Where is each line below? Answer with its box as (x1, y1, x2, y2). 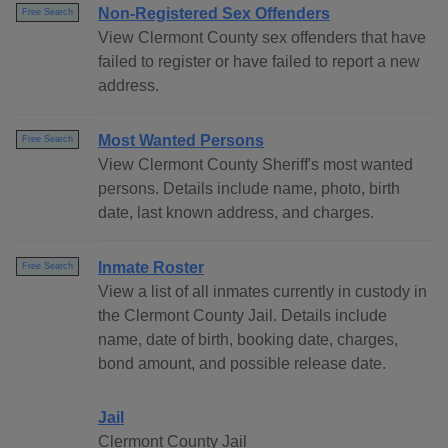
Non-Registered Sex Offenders (98, 5, 330, 23)
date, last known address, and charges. (98, 204, 374, 222)
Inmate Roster (98, 259, 204, 277)
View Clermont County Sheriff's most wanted (98, 156, 413, 174)
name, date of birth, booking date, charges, (98, 331, 398, 349)
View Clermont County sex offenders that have (98, 29, 426, 47)
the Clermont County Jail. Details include (98, 307, 387, 325)
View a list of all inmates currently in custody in (98, 283, 427, 301)
